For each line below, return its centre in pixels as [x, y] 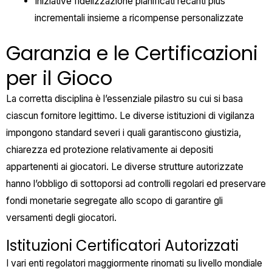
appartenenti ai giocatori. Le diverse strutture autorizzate [125, 167]
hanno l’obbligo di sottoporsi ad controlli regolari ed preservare [136, 184]
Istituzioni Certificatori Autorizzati [122, 245]
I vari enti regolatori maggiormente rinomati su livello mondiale [134, 263]
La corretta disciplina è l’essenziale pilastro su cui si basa [124, 99]
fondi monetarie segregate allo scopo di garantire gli [114, 201]
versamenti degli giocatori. [61, 218]
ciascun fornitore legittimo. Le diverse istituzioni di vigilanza [130, 116]
